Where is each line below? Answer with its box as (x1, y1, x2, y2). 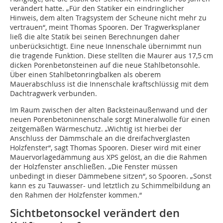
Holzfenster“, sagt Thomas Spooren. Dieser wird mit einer (10, 143, 201, 153)
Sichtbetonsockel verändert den (10, 206, 180, 221)
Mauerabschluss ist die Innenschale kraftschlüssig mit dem (10, 79, 209, 89)
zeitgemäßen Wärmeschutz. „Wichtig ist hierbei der (10, 124, 182, 134)
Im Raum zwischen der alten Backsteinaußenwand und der (10, 105, 208, 115)
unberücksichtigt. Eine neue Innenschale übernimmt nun (10, 41, 202, 51)
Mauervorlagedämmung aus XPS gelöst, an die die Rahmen (10, 152, 207, 162)
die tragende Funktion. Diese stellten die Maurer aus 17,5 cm (10, 51, 213, 61)
